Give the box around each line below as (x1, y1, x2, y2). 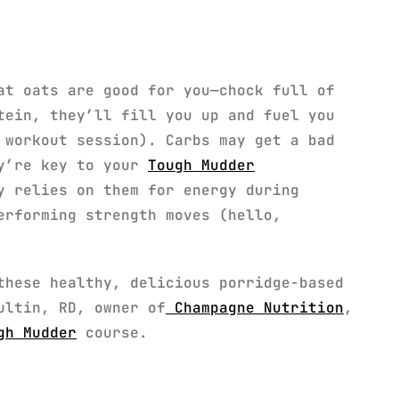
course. (77, 322, 148, 342)
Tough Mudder (148, 155, 255, 175)
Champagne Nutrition (166, 297, 344, 317)
